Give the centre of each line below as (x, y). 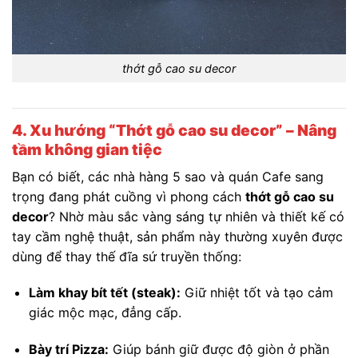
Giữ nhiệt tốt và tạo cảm (257, 293)
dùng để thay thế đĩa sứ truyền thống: (127, 256)
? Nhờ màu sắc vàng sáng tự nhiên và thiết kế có (197, 216)
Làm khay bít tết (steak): (104, 293)
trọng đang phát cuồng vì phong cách (129, 196)
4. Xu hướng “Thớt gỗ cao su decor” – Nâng (174, 130)
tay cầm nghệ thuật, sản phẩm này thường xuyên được (177, 236)
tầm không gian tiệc (87, 149)
